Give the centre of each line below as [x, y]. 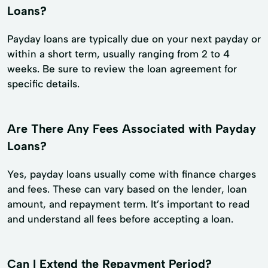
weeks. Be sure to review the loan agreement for [122, 68]
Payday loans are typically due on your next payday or [134, 39]
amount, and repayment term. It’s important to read [128, 204]
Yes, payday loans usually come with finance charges [132, 174]
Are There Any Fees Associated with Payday [132, 128]
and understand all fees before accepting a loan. [120, 219]
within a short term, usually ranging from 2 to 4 [118, 54]
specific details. [43, 83]
